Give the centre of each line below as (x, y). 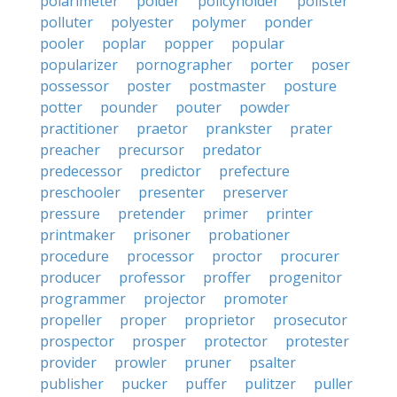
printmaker (78, 235)
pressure (70, 214)
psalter (272, 362)
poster (149, 86)
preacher (70, 150)
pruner (208, 362)
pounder (129, 107)
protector (236, 341)
